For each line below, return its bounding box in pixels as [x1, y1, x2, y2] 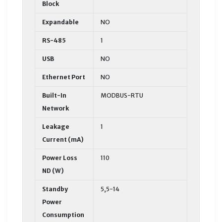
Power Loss [42, 154, 77, 162]
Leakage [42, 122, 69, 130]
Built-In [42, 91, 66, 99]
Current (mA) [42, 135, 84, 143]
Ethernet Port [42, 73, 85, 81]
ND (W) [42, 166, 64, 174]
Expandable [42, 18, 79, 26]
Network [42, 104, 69, 112]
